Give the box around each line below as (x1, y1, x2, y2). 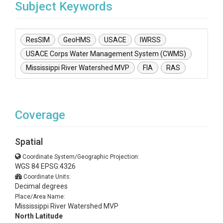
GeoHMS (63, 36, 91, 44)
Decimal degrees (15, 182, 68, 190)
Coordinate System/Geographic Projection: (22, 153, 139, 160)
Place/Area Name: (15, 193, 65, 200)
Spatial (15, 136, 43, 147)
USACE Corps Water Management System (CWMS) (26, 50, 186, 58)
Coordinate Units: (23, 173, 71, 180)
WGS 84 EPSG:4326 (15, 162, 76, 170)
